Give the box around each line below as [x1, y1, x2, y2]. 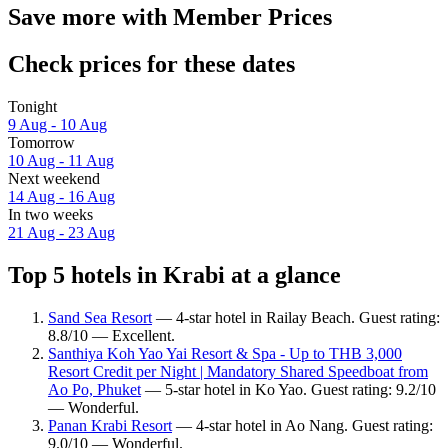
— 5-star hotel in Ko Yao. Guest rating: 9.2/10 [141, 380, 436, 398]
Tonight [8, 98, 57, 116]
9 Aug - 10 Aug [8, 116, 107, 134]
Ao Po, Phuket [48, 380, 141, 398]
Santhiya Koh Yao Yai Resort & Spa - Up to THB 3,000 [48, 344, 402, 362]
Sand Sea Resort [48, 308, 152, 326]
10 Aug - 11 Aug [8, 152, 114, 170]
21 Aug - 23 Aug [8, 224, 115, 242]
